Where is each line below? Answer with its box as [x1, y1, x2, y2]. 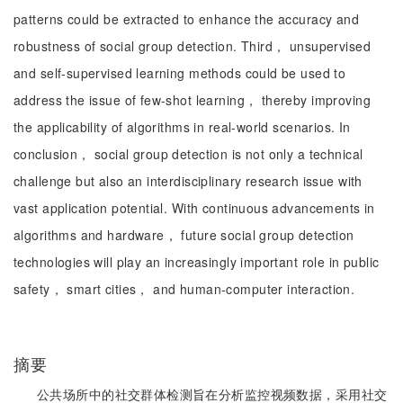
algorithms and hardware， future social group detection [13, 226, 354, 244]
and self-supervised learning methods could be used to [13, 64, 346, 82]
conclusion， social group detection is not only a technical [13, 145, 363, 163]
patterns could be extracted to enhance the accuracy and [13, 10, 360, 28]
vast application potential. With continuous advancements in [13, 199, 375, 217]
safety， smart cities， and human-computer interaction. [13, 280, 355, 298]
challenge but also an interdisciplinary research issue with [13, 172, 363, 190]
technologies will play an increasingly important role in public [13, 253, 380, 271]
